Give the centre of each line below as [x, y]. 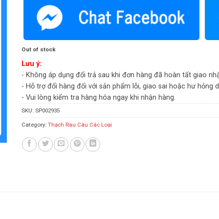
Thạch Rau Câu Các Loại [80, 125]
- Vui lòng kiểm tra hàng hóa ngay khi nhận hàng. [98, 98]
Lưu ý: [31, 64]
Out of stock [38, 49]
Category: [34, 125]
